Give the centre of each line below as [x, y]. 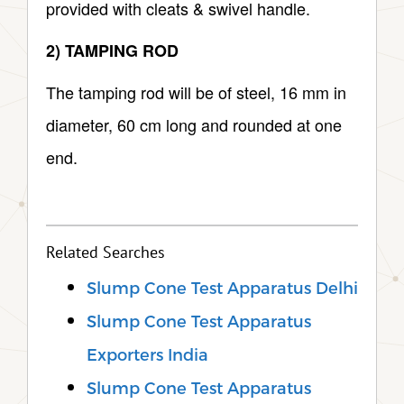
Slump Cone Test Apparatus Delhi [222, 288]
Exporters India [147, 354]
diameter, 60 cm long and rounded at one [194, 125]
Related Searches [106, 253]
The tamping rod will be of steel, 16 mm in [196, 92]
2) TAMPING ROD [112, 51]
